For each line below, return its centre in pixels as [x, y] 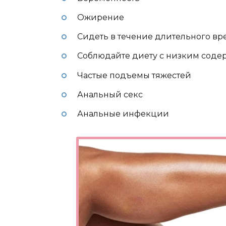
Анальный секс [110, 94]
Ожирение [100, 18]
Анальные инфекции [123, 114]
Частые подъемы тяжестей [134, 75]
